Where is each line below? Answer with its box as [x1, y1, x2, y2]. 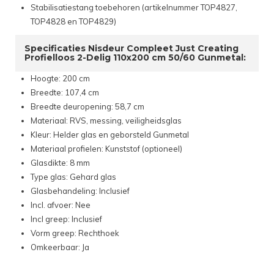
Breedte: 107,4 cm [31, 87, 99, 98]
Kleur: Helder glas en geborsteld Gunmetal [31, 130, 189, 140]
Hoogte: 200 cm [31, 73, 90, 84]
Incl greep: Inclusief [31, 214, 102, 224]
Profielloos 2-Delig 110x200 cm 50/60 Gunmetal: [24, 52, 246, 64]
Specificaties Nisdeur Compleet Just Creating [24, 43, 239, 54]
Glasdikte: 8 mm [31, 158, 90, 168]
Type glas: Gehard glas [31, 172, 116, 182]
